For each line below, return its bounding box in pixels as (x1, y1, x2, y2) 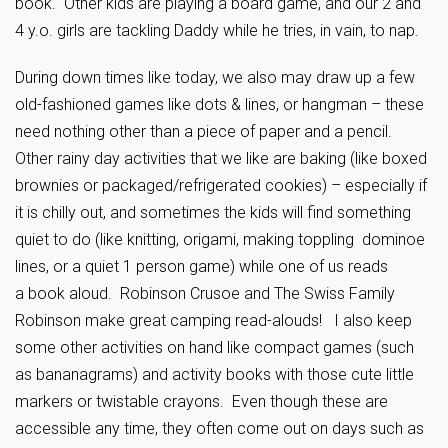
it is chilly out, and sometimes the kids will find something (15, 203, 411, 222)
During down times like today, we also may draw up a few (15, 68, 415, 87)
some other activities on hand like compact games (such (15, 338, 414, 357)
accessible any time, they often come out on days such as (15, 419, 424, 438)
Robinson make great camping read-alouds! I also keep (15, 311, 412, 330)
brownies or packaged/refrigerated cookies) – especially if (15, 176, 427, 195)
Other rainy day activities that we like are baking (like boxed (15, 149, 427, 168)
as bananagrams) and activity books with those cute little (15, 365, 414, 384)
